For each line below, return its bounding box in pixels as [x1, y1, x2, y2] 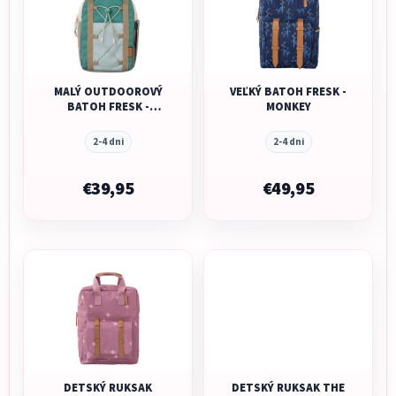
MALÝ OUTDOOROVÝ [53, 84, 163, 100]
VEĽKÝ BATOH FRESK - [230, 84, 346, 100]
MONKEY [265, 99, 311, 115]
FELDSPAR [80, 114, 135, 130]
